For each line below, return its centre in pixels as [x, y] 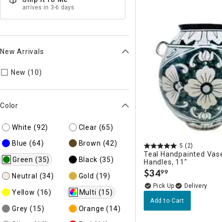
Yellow [24, 192]
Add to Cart [167, 201]
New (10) [26, 72]
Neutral [25, 176]
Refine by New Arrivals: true [95, 72]
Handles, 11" [166, 162]
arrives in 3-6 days [49, 7]
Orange [91, 208]
